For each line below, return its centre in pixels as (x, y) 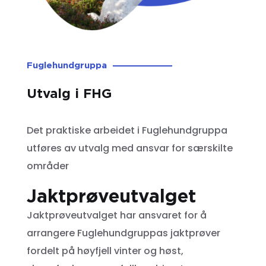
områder (47, 166)
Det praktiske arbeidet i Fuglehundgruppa (127, 131)
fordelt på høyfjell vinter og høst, (105, 251)
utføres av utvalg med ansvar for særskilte (129, 148)
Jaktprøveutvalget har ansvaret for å (116, 216)
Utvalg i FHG (69, 93)
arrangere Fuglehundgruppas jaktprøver (123, 233)
